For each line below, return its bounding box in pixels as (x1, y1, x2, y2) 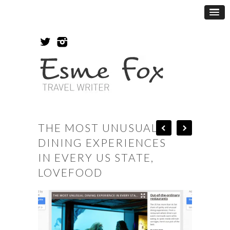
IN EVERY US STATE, (38, 150, 154, 164)
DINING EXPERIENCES (38, 136, 166, 149)
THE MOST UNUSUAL (38, 121, 158, 134)
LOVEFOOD (38, 165, 103, 179)
